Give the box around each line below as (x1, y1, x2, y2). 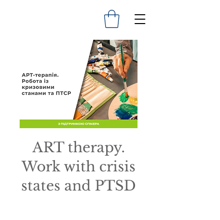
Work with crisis (22, 158, 136, 175)
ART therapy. (32, 138, 125, 156)
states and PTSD (21, 177, 136, 194)
